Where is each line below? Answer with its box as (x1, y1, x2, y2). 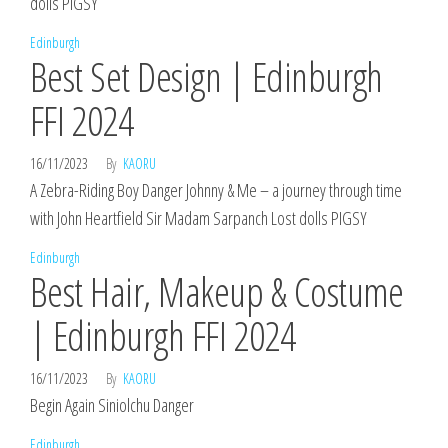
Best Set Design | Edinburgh (30, 49, 383, 104)
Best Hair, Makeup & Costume (30, 264, 404, 319)
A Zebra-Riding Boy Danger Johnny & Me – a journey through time (30, 178, 402, 202)
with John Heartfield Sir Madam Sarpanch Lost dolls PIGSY (30, 206, 367, 230)
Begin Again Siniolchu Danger (30, 393, 194, 417)
